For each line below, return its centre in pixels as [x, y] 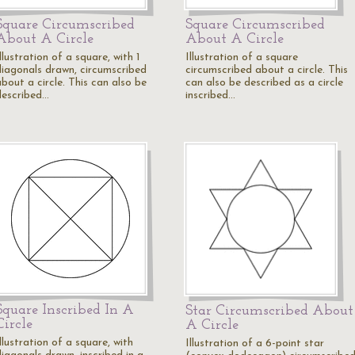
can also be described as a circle [264, 83]
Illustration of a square [242, 57]
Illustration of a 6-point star [255, 344]
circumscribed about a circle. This [267, 70]
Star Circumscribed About [269, 311]
